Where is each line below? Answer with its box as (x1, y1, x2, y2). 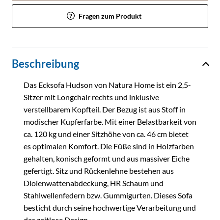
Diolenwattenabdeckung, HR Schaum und (24, 178, 164, 188)
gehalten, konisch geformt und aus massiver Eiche (24, 154, 190, 164)
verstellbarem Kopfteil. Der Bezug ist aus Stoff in (24, 105, 186, 114)
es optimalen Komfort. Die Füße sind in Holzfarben (24, 141, 194, 151)
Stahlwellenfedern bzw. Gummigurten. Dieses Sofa (24, 191, 192, 200)
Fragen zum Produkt (79, 12, 141, 21)
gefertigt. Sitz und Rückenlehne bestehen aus (24, 166, 174, 176)
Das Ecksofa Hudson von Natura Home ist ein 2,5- (24, 80, 191, 90)
